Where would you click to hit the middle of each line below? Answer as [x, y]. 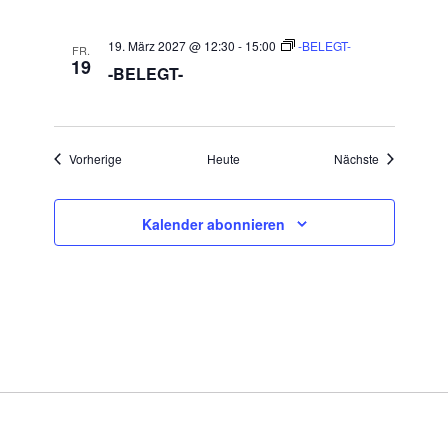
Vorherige [95, 159]
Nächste [357, 159]
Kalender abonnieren [213, 224]
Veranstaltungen [165, 158]
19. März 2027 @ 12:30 [171, 46]
